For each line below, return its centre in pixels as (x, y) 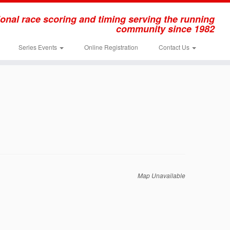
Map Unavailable (161, 175)
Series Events (38, 47)
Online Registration (111, 47)
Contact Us (175, 47)
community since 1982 (165, 29)
